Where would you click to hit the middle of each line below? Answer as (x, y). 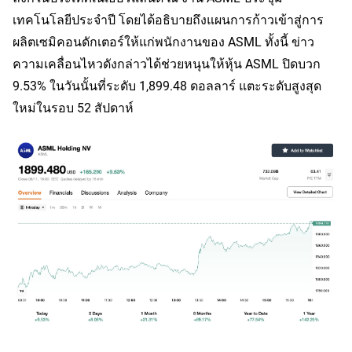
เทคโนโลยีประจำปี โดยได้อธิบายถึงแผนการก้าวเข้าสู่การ (168, 19)
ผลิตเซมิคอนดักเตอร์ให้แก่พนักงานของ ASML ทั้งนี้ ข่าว (163, 41)
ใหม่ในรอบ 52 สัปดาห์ (73, 107)
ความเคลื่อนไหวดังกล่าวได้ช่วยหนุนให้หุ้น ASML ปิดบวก (167, 63)
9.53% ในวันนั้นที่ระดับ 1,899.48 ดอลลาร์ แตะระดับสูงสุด (167, 85)
